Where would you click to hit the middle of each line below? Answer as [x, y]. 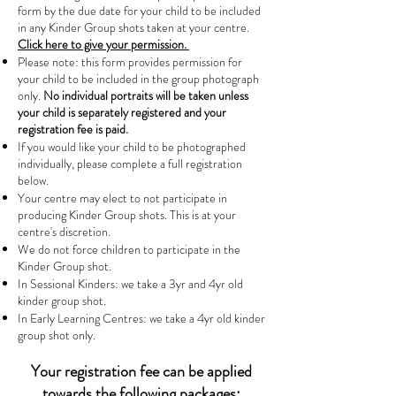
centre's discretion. [64, 232]
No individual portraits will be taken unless [146, 95]
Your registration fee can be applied [141, 371]
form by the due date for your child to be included [139, 11]
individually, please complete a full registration [130, 164]
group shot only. [57, 335]
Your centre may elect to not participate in [122, 198]
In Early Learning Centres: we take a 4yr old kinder [141, 318]
